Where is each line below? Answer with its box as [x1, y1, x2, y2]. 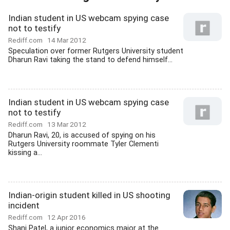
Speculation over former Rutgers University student [8, 47, 183, 55]
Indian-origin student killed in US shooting [8, 190, 170, 200]
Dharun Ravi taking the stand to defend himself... [8, 55, 172, 64]
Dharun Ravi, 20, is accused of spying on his [8, 131, 156, 140]
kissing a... [8, 148, 42, 157]
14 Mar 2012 [47, 36, 86, 44]
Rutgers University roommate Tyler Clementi [8, 140, 159, 148]
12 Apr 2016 [47, 213, 86, 221]
